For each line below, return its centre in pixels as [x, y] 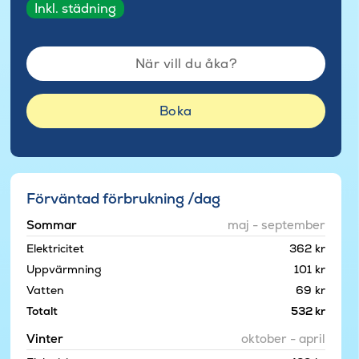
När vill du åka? [186, 63]
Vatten [45, 290]
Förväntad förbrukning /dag [123, 198]
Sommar [51, 224]
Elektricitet [55, 248]
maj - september [276, 224]
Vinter [44, 338]
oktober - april [283, 338]
